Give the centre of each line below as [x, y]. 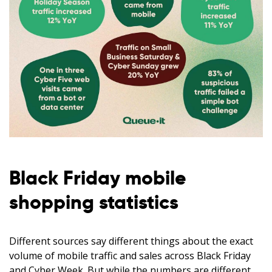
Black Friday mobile [98, 178]
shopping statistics [94, 202]
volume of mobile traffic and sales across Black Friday [130, 255]
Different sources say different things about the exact [131, 241]
